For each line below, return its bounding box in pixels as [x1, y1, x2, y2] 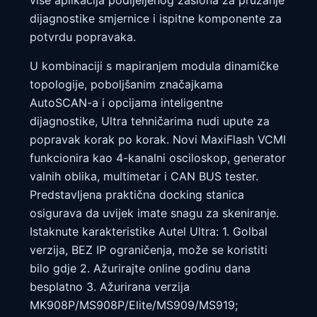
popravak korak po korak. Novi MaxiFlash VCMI [30, 132, 286, 146]
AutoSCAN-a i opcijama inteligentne [30, 95, 223, 110]
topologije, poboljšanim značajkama [30, 76, 223, 91]
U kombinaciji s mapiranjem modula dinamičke [30, 58, 279, 73]
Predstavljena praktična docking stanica [30, 187, 244, 202]
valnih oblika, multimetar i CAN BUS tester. [30, 168, 258, 183]
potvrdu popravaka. [30, 30, 136, 45]
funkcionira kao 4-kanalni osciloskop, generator [30, 150, 286, 165]
